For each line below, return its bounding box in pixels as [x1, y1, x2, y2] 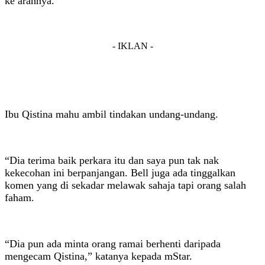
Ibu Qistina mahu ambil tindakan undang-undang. [5, 108, 218, 120]
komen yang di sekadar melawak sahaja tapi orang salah [5, 179, 246, 191]
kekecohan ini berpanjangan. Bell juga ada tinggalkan [5, 166, 235, 179]
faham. [5, 191, 34, 203]
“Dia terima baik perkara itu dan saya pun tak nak [5, 154, 219, 166]
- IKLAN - [112, 40, 153, 51]
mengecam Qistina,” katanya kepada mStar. [5, 250, 192, 262]
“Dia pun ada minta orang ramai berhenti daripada [5, 237, 221, 250]
